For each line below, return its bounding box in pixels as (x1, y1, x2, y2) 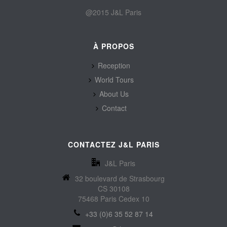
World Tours (94, 74, 134, 85)
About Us (99, 88, 129, 99)
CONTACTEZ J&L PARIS (67, 139, 160, 149)
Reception (98, 60, 130, 70)
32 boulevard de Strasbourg (74, 173, 165, 183)
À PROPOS (93, 41, 134, 51)
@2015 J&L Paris (86, 7, 141, 17)
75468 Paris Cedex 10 (78, 193, 149, 204)
